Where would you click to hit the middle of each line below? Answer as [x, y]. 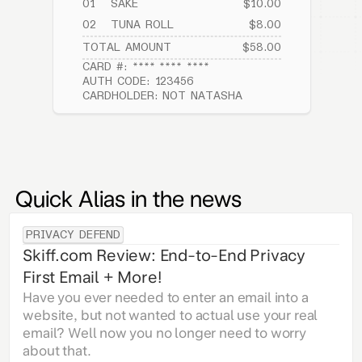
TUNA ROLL [142, 25]
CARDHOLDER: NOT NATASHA [162, 96]
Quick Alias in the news [128, 199]
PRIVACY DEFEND [74, 235]
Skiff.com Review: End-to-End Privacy [164, 256]
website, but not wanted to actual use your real [170, 316]
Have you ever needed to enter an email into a [166, 298]
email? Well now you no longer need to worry [164, 333]
